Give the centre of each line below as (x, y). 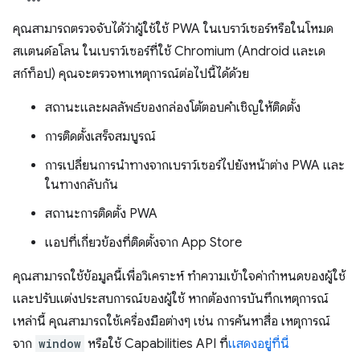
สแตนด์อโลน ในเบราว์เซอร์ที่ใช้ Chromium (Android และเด (169, 51)
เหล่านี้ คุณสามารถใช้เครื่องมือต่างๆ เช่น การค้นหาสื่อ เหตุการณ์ (172, 321)
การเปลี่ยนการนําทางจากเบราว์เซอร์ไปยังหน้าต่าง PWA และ (195, 166)
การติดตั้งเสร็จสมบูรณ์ (100, 137)
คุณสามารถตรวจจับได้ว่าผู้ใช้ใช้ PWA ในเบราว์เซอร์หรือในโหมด (173, 29)
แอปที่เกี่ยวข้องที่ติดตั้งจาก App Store (143, 243)
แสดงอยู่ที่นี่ (259, 344)
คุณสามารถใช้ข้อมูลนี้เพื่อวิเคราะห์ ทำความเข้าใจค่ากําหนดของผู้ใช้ (179, 276)
